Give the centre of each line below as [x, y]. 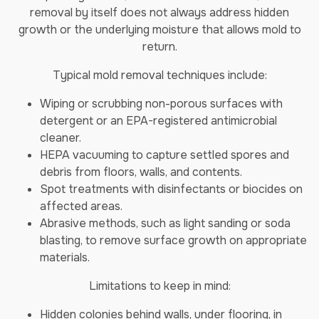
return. [159, 47]
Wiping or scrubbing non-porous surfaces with [161, 104]
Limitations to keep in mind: [159, 286]
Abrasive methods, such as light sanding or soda [165, 223]
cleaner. [61, 138]
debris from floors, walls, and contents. [141, 172]
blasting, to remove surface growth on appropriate [173, 240]
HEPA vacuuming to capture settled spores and [164, 155]
